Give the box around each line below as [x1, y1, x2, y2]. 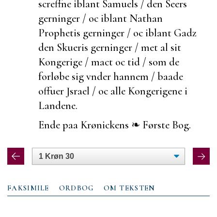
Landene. [38, 98, 77, 112]
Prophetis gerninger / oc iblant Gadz [38, 26, 197, 39]
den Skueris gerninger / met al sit [38, 40, 181, 54]
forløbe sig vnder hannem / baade [38, 69, 183, 83]
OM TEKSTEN [103, 183, 155, 192]
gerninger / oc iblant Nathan [38, 11, 163, 25]
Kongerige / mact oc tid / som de [38, 55, 179, 68]
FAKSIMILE [7, 183, 49, 192]
